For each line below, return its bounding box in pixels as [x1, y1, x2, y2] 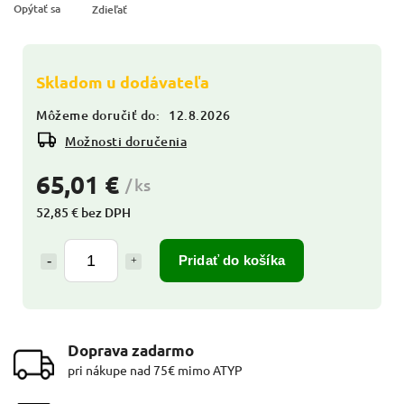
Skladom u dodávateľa [36, 70, 209, 92]
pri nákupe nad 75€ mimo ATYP [68, 361, 243, 378]
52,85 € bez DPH [36, 203, 131, 221]
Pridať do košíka [178, 252, 286, 268]
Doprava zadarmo [68, 340, 194, 360]
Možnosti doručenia [65, 132, 187, 150]
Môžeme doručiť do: [36, 106, 160, 124]
